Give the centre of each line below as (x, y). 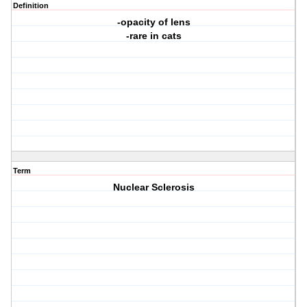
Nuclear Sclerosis (153, 187)
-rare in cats (153, 36)
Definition (31, 6)
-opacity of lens (153, 22)
